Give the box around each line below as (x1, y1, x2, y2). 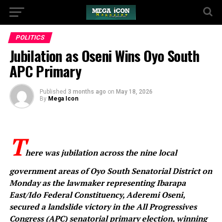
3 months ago (67, 88, 106, 95)
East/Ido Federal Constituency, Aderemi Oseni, (9, 189, 185, 200)
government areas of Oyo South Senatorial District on (9, 166, 212, 176)
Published (39, 88, 66, 95)
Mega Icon (48, 95, 78, 102)
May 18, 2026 (115, 88, 153, 95)
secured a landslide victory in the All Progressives (9, 201, 197, 212)
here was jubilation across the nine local (25, 147, 177, 158)
